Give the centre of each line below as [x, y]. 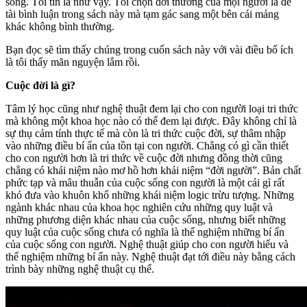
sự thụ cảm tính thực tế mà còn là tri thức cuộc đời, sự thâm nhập [146, 133]
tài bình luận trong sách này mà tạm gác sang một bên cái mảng [142, 14]
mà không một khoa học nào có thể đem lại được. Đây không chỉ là [151, 121]
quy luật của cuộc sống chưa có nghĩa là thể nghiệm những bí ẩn [145, 232]
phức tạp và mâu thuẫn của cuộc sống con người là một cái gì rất [145, 182]
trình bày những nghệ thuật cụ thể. [80, 269]
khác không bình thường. [60, 26]
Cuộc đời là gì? [40, 85]
